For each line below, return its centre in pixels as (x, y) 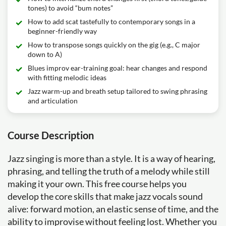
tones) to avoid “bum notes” (70, 8)
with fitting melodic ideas (67, 77)
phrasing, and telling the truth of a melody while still (109, 171)
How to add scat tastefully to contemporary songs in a (111, 21)
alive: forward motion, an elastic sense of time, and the (113, 209)
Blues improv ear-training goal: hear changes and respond (118, 68)
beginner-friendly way (62, 31)
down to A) (45, 54)
